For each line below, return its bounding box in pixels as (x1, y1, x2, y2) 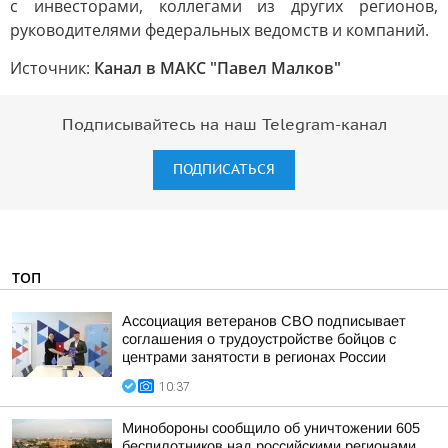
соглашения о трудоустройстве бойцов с (122, 331, 396, 347)
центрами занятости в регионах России (122, 349, 386, 365)
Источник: (10, 57, 94, 79)
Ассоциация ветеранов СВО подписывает (122, 313, 406, 329)
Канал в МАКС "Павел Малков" (94, 57, 341, 79)
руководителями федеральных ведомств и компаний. (10, 19, 429, 41)
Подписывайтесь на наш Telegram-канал (61, 116, 387, 134)
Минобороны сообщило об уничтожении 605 (122, 420, 420, 436)
